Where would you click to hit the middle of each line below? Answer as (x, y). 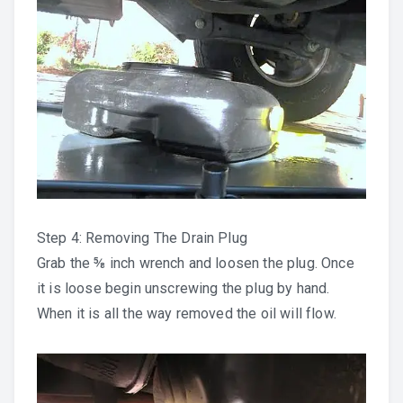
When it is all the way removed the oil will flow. (187, 314)
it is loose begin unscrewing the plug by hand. (184, 289)
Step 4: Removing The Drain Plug (142, 238)
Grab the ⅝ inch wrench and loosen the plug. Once (196, 264)
